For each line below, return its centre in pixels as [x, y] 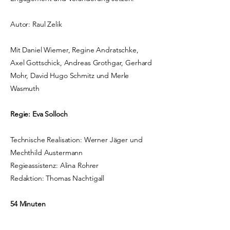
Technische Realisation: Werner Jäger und [76, 140]
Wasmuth [25, 88]
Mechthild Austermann [47, 152]
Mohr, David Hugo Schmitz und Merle [70, 75]
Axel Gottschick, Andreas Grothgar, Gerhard [81, 63]
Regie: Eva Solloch [39, 114]
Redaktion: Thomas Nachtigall [57, 178]
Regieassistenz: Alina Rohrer [55, 165]
